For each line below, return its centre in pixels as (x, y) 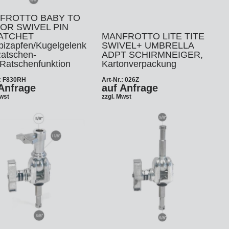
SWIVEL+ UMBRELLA (147, 45)
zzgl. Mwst (116, 97)
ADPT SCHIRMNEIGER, (152, 54)
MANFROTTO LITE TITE (153, 36)
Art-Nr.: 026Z (120, 79)
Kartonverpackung (139, 64)
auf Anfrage (130, 88)
